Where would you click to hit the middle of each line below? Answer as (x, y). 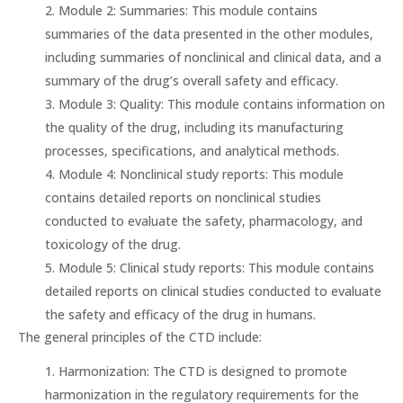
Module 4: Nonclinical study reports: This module (201, 175)
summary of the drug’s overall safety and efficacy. (192, 81)
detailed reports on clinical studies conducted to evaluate (213, 291)
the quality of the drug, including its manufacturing (194, 128)
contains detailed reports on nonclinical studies (183, 198)
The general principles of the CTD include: (140, 337)
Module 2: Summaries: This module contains (188, 11)
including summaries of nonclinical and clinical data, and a (213, 58)
